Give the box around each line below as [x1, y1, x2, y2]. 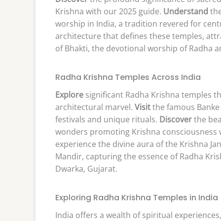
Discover [159, 113, 192, 125]
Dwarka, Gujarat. [55, 163, 117, 174]
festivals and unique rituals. [55, 113, 159, 125]
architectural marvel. [55, 101, 135, 112]
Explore [55, 89, 83, 100]
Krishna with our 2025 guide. [55, 5, 163, 17]
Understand [163, 5, 208, 17]
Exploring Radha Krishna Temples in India [55, 191, 218, 203]
